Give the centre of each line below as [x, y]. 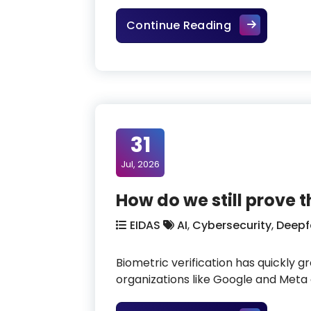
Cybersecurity [232, 225]
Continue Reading [179, 25]
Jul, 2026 [140, 164]
